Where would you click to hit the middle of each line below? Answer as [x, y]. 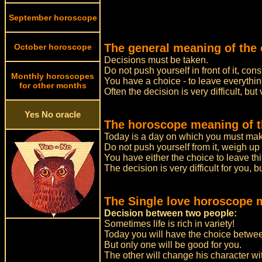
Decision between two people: [171, 213]
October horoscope [53, 47]
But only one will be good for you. [173, 245]
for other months [53, 85]
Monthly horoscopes [53, 76]
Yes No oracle [53, 115]
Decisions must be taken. [156, 60]
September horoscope [53, 18]
